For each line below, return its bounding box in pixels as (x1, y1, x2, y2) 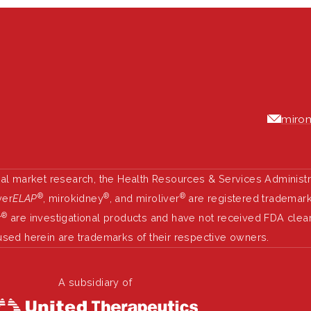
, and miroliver (109, 192, 180, 205)
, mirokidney (43, 192, 104, 205)
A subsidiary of (58, 276, 132, 289)
